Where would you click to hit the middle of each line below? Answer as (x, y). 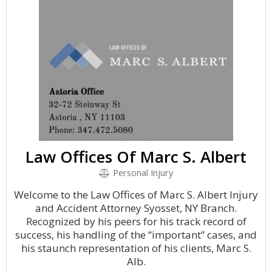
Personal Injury (141, 173)
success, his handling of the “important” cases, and (136, 235)
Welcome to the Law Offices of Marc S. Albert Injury (136, 195)
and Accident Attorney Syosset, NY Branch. (136, 208)
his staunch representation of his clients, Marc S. (136, 248)
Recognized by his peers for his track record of (136, 221)
